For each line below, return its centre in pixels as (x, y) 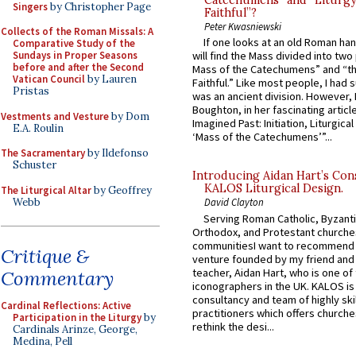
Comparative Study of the (74, 43)
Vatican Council (49, 79)
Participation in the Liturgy (77, 317)
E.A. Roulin (38, 128)
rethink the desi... (233, 326)
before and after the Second (78, 67)
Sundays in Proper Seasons (75, 55)
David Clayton (234, 202)
